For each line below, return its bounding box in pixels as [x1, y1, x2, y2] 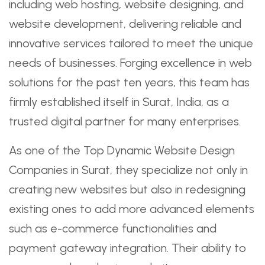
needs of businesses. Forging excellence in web [9, 56, 252, 70]
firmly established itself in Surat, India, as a [9, 95, 229, 109]
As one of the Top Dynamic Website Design [9, 143, 235, 157]
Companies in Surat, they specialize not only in [9, 163, 248, 177]
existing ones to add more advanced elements [9, 202, 254, 216]
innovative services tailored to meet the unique [9, 36, 253, 50]
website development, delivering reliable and [9, 17, 241, 31]
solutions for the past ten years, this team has [9, 75, 250, 89]
